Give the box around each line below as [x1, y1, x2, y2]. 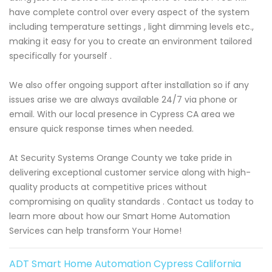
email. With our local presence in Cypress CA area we [9, 108, 235, 121]
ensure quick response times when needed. [9, 123, 194, 135]
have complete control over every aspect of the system [9, 6, 250, 19]
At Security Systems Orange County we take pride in [9, 152, 232, 165]
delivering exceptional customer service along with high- [9, 166, 251, 179]
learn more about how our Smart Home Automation [9, 210, 230, 223]
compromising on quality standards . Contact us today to [9, 195, 254, 208]
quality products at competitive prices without [9, 181, 207, 194]
